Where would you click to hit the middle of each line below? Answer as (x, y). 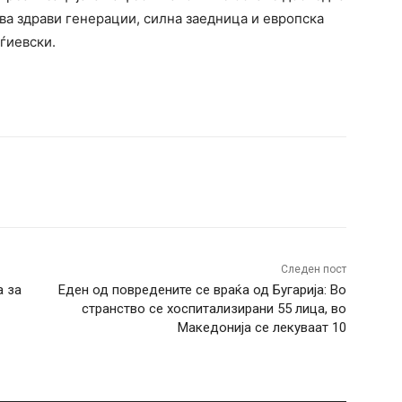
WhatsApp (119, 182)
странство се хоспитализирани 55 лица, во (214, 309)
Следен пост (313, 270)
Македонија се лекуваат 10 (262, 328)
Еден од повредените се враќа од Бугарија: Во (202, 290)
